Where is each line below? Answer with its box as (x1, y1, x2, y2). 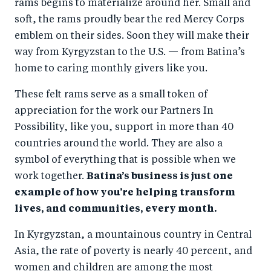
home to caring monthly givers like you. (15, 64, 207, 74)
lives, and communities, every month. (15, 204, 217, 214)
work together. (15, 171, 87, 181)
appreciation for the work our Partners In (15, 106, 214, 116)
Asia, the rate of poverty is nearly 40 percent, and (15, 246, 252, 256)
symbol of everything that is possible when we (15, 155, 236, 165)
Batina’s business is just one (87, 171, 233, 181)
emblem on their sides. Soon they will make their (15, 31, 249, 41)
